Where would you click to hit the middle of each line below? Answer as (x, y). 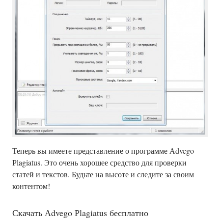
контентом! (31, 186)
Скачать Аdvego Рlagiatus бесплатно (80, 212)
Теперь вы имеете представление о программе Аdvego (103, 150)
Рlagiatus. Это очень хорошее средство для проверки (99, 162)
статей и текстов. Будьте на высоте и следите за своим (103, 174)
